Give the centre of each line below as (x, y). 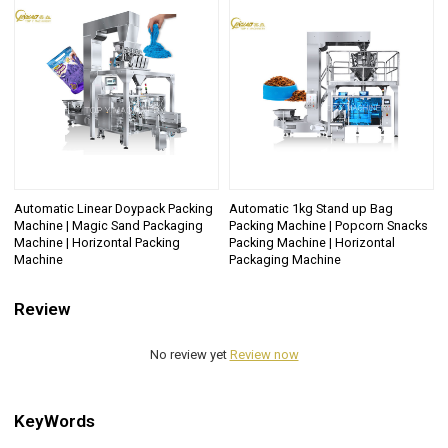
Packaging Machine (285, 260)
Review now (264, 354)
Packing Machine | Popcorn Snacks (328, 226)
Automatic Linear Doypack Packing (114, 209)
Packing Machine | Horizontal (312, 243)
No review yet (189, 354)
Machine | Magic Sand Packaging (109, 226)
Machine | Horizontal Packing (97, 243)
